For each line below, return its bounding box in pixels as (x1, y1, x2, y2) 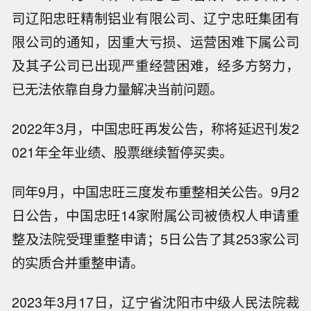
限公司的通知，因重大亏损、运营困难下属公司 (12, 32, 299, 52)
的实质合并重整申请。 (12, 252, 144, 272)
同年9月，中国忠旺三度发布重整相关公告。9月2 (12, 181, 299, 201)
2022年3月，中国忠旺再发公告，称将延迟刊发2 (12, 119, 299, 139)
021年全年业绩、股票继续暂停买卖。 (12, 142, 233, 162)
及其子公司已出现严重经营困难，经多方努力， (12, 56, 299, 76)
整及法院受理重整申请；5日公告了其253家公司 (12, 228, 299, 249)
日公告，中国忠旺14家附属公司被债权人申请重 (12, 205, 299, 225)
